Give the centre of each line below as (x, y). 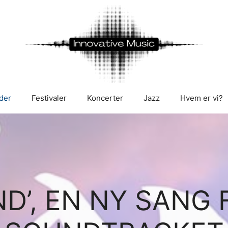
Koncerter (105, 98)
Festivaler (49, 98)
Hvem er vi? (202, 98)
